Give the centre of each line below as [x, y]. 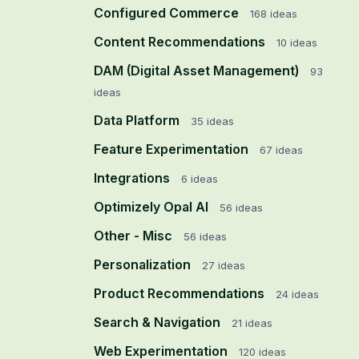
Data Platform [138, 120]
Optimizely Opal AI [153, 207]
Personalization [144, 264]
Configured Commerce [168, 13]
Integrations [133, 178]
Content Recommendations [181, 42]
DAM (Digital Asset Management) [198, 71]
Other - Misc [135, 236]
